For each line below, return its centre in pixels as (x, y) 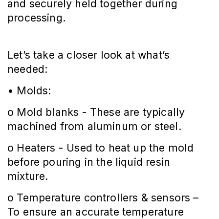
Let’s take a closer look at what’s (89, 55)
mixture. (28, 176)
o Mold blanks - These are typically (96, 112)
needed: (28, 69)
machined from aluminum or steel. (95, 126)
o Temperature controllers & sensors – (103, 198)
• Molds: (30, 91)
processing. (37, 18)
